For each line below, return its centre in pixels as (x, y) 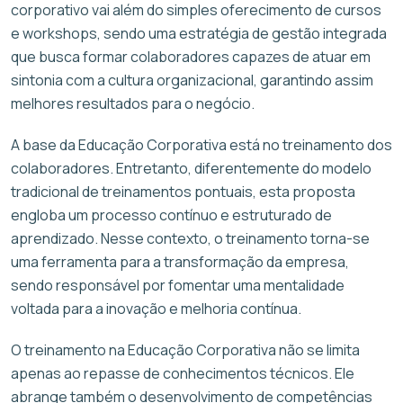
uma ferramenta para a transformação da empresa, (180, 261)
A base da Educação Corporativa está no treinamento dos (201, 144)
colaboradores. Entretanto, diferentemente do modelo (191, 168)
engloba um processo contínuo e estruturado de (171, 215)
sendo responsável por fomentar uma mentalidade (178, 285)
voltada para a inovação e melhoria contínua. (156, 308)
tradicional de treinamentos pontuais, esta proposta (183, 191)
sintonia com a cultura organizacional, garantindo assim (192, 80)
